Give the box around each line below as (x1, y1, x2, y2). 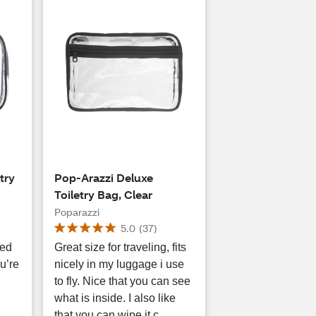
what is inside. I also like (54, 292, 176, 304)
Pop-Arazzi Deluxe (54, 170, 153, 185)
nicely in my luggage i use (54, 258, 184, 270)
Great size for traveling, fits (54, 241, 186, 253)
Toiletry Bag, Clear (54, 187, 152, 202)
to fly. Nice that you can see (54, 275, 190, 287)
